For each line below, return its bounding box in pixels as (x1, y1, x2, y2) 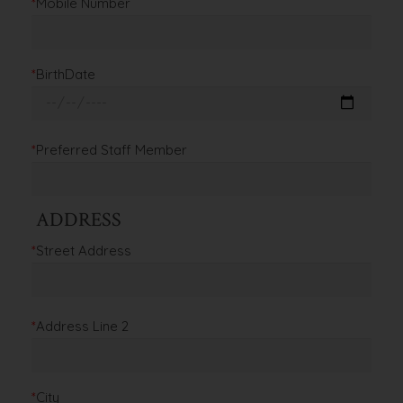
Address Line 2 (36, 317, 129, 335)
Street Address (36, 241, 131, 259)
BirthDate (36, 65, 95, 83)
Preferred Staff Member (36, 140, 187, 158)
